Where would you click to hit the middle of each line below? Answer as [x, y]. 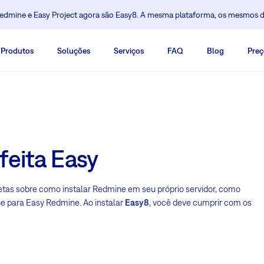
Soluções [74, 51]
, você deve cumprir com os [200, 202]
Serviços [129, 51]
